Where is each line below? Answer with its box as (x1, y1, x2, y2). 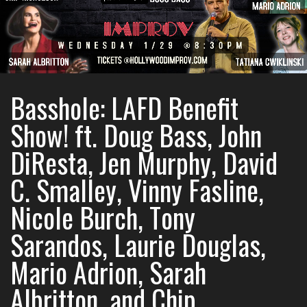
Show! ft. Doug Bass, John (10, 114, 262, 156)
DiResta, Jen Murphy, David (10, 142, 278, 183)
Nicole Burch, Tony (10, 197, 195, 238)
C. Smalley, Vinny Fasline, (10, 169, 264, 210)
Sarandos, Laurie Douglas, (10, 224, 266, 265)
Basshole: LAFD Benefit (10, 87, 238, 128)
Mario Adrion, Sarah (10, 251, 206, 293)
